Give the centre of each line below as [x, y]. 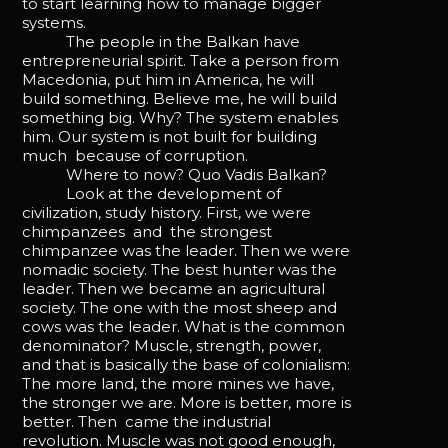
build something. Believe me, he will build [180, 98]
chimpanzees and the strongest [147, 231]
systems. [54, 22]
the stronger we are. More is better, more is [187, 402]
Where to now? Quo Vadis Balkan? [175, 174]
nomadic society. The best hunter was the [180, 269]
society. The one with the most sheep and [180, 307]
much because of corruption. [135, 155]
